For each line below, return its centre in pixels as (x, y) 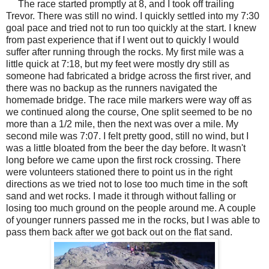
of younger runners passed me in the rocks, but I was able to (133, 220)
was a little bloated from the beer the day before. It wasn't (126, 148)
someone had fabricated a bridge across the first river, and (128, 76)
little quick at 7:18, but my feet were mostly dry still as (118, 64)
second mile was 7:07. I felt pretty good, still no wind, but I (127, 136)
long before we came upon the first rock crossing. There (123, 160)
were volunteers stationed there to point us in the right (119, 172)
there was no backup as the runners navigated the (112, 88)
